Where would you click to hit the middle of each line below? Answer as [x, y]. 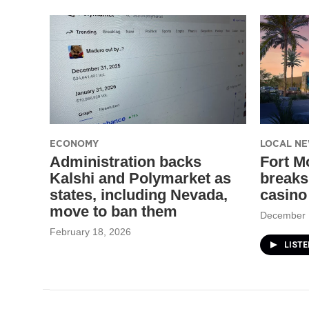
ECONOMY [74, 143]
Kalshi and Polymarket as [140, 178]
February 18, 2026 [90, 231]
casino [283, 195]
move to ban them [113, 211]
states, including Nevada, [139, 195]
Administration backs [126, 161]
